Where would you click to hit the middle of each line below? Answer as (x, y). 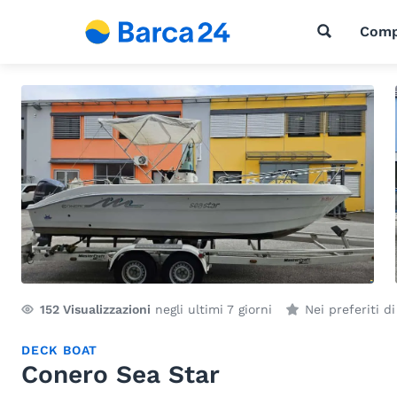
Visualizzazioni (105, 309)
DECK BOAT (60, 350)
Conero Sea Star (121, 374)
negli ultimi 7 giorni (211, 309)
